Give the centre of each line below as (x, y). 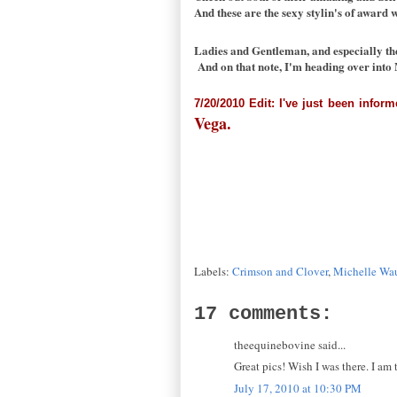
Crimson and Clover (280, 271)
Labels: (213, 271)
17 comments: (263, 314)
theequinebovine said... (290, 344)
